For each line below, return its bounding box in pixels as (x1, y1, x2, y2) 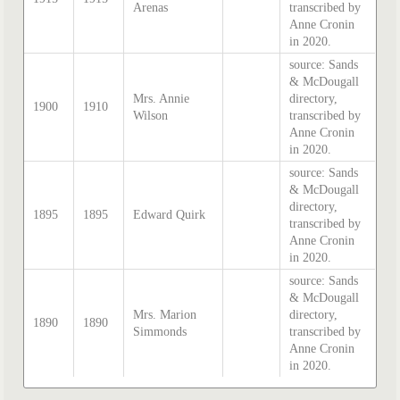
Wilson (133, 108, 169, 122)
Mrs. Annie (133, 91, 190, 105)
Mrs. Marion (133, 307, 197, 321)
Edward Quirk (133, 207, 206, 221)
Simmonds (133, 324, 187, 338)
